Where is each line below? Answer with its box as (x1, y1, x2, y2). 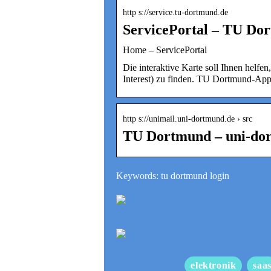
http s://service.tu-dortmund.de (123, 7, 228, 17)
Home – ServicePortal (123, 44, 207, 55)
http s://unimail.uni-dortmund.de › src (123, 114, 252, 123)
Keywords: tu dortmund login (116, 170, 229, 181)
